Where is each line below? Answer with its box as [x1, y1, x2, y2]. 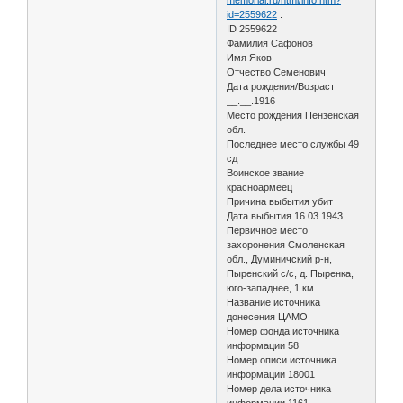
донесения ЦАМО [227, 310, 309, 322]
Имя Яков [227, 51, 273, 63]
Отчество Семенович [227, 66, 327, 77]
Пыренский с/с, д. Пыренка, [227, 267, 354, 279]
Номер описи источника [227, 354, 337, 365]
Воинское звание [227, 166, 305, 178]
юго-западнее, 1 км [227, 282, 315, 293]
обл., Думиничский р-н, [227, 253, 333, 264]
